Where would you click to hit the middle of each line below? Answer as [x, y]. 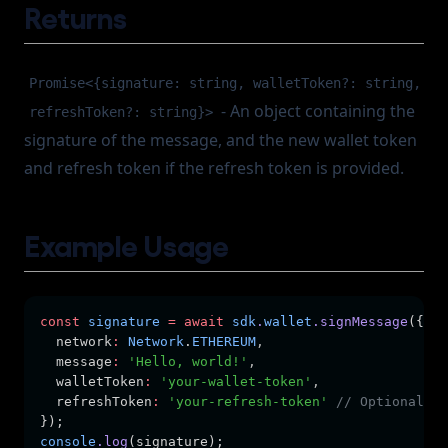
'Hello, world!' [188, 361]
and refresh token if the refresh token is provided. [214, 168]
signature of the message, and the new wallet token [220, 140]
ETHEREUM [224, 341]
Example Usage [126, 244]
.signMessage [360, 321]
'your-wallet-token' [236, 381]
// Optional [380, 401]
